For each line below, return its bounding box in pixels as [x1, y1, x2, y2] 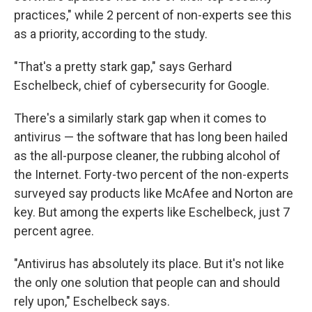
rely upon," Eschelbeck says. [14, 294, 170, 309]
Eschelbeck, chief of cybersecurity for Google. [14, 78, 270, 93]
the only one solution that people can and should [14, 275, 280, 290]
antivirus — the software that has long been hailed [14, 130, 288, 144]
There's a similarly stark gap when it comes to [14, 111, 266, 125]
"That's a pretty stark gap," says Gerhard [14, 59, 232, 74]
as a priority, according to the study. [14, 26, 208, 41]
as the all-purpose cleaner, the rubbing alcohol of [14, 148, 281, 163]
